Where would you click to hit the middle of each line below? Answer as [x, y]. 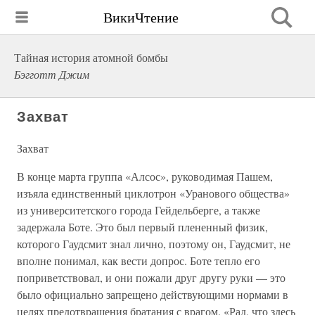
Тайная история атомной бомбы [91, 57]
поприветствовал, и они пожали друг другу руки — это [151, 277]
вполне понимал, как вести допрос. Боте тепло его [139, 261]
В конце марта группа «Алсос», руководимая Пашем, [145, 176]
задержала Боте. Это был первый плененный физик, [142, 227]
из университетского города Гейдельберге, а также [139, 210]
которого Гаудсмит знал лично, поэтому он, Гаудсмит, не [154, 244]
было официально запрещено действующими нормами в [153, 294]
